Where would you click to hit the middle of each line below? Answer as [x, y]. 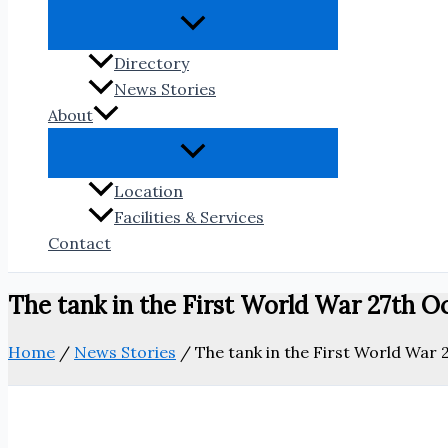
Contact [79, 243]
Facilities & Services [189, 217]
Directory [151, 63]
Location [148, 191]
